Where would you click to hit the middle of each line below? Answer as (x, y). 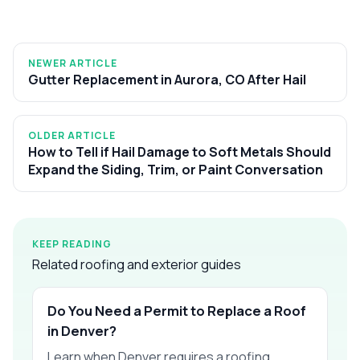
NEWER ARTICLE (73, 63)
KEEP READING (72, 243)
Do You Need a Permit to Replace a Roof (177, 310)
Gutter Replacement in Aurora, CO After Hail (167, 79)
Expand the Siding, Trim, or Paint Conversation (176, 169)
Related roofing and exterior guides (137, 264)
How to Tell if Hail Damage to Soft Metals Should (180, 151)
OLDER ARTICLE (72, 135)
